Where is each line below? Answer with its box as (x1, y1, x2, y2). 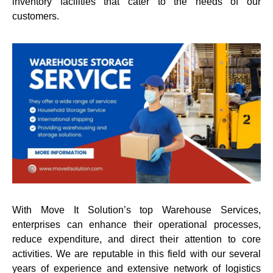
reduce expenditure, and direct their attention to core (12, 233, 261, 244)
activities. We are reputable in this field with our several (12, 248, 261, 259)
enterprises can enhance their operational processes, (12, 219, 261, 230)
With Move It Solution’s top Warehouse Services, (12, 204, 261, 215)
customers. (12, 11, 59, 21)
